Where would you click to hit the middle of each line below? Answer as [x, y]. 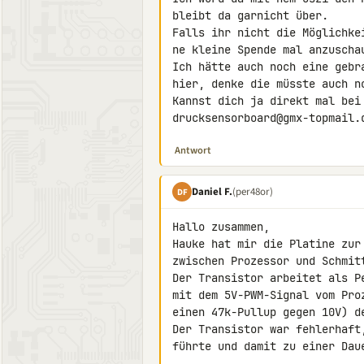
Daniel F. [212, 191]
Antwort [193, 150]
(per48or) [253, 191]
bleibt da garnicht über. [250, 15]
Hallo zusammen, [221, 227]
